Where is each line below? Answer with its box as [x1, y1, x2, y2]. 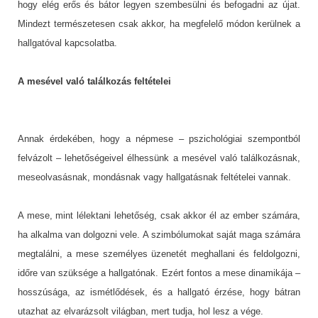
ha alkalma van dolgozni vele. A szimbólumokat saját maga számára [18, 229, 300, 240]
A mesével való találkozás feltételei [18, 75, 171, 87]
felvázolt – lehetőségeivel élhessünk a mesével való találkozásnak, [18, 152, 300, 163]
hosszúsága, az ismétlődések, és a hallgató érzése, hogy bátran [18, 286, 300, 297]
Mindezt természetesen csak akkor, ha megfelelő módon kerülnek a [18, 18, 300, 29]
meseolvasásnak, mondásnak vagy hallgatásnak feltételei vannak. [18, 171, 291, 182]
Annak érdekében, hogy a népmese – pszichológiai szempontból [18, 133, 300, 144]
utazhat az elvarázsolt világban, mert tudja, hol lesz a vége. [18, 305, 263, 317]
